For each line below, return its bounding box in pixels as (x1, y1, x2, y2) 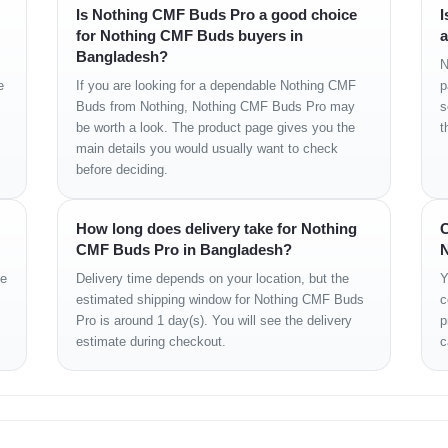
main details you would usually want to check (76, 140, 339, 156)
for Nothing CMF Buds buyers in (76, 26, 304, 44)
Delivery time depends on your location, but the (76, 270, 350, 286)
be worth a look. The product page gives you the (76, 119, 356, 135)
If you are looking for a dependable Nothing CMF (76, 77, 357, 93)
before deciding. (76, 161, 169, 177)
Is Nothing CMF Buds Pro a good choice (76, 5, 358, 23)
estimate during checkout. (76, 333, 227, 349)
